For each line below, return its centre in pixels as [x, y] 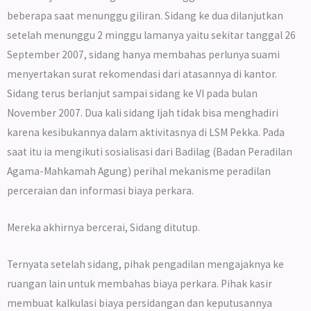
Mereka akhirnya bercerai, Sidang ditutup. [103, 227]
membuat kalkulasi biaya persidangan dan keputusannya [140, 303]
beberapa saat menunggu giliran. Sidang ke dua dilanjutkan [145, 16]
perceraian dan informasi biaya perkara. [100, 191]
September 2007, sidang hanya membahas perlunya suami [143, 55]
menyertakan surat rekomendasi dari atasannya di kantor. [142, 74]
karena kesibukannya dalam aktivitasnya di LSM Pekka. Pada [146, 133]
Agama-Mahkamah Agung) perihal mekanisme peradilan [139, 171]
